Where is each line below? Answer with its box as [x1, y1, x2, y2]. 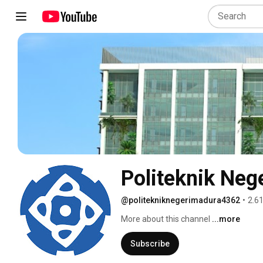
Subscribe [130, 238, 170, 248]
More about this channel [121, 214, 210, 224]
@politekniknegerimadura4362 [121, 195, 240, 205]
